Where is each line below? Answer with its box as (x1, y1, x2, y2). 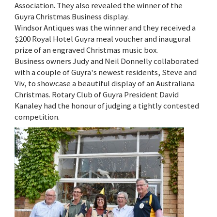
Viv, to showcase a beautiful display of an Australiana (15, 77, 195, 89)
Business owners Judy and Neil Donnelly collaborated (15, 55, 199, 66)
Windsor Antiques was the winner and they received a (15, 22, 196, 33)
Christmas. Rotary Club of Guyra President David (15, 89, 179, 100)
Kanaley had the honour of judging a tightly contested (15, 100, 199, 111)
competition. (15, 111, 60, 122)
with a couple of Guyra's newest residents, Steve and (15, 66, 197, 77)
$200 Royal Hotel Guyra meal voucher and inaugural (15, 33, 191, 44)
